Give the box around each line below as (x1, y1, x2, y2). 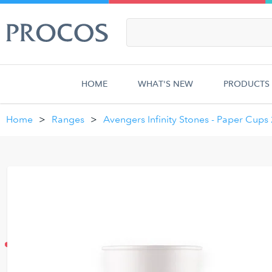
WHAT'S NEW (138, 79, 193, 89)
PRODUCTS (223, 79, 270, 89)
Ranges (52, 114, 84, 125)
